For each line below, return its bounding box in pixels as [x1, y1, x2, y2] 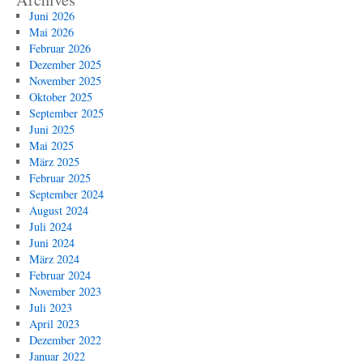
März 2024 [28, 251, 79, 267]
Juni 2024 [28, 235, 75, 250]
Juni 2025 [28, 122, 75, 137]
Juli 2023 [28, 300, 72, 315]
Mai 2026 [28, 24, 74, 40]
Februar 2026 [28, 41, 91, 56]
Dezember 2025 [28, 57, 101, 72]
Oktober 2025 [28, 89, 92, 105]
